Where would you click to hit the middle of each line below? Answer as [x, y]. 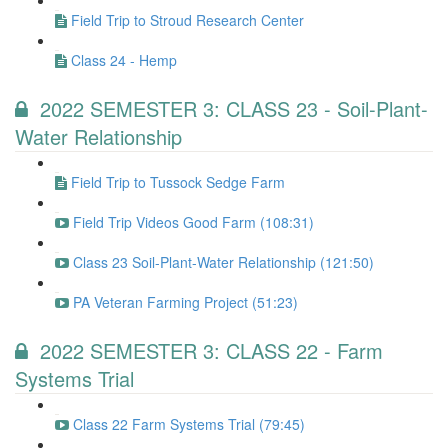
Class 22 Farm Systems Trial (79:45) [189, 424]
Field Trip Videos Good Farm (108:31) [193, 222]
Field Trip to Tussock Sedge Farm [178, 182]
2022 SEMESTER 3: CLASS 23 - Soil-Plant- [234, 108]
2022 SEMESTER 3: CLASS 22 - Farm [211, 350]
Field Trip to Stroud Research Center [187, 20]
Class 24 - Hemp [124, 60]
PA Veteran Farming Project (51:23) [185, 302]
